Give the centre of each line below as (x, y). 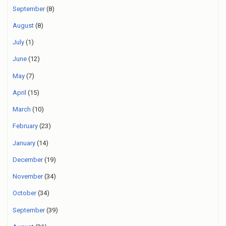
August (23, 25)
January (24, 143)
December (28, 159)
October (24, 193)
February (25, 126)
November (28, 176)
